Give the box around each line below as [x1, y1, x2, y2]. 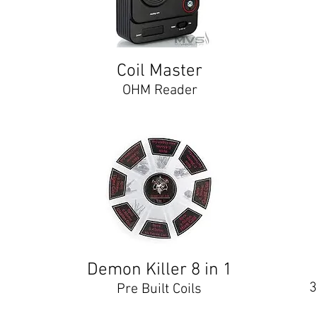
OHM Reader [122, 82, 197, 99]
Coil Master [117, 61, 202, 82]
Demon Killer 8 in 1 [86, 260, 232, 281]
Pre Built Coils [117, 281, 202, 298]
